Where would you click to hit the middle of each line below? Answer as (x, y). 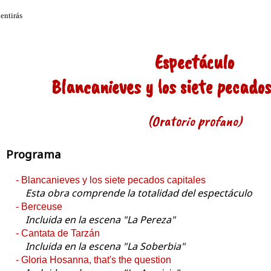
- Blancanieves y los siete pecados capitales (111, 180)
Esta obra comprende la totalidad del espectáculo (139, 193)
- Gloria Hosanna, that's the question (93, 260)
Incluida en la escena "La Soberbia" (105, 247)
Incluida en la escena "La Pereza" (100, 220)
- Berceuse (39, 207)
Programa (34, 154)
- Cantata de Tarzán (58, 233)
